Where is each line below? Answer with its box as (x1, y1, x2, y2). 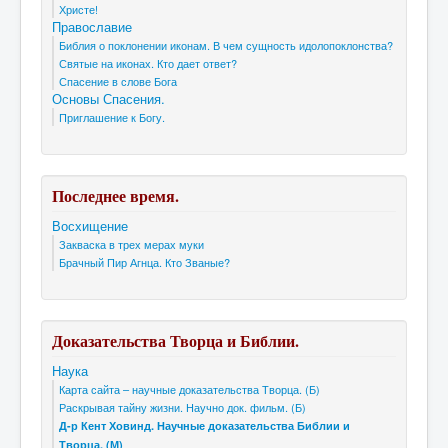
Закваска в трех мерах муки (59, 236, 204, 252)
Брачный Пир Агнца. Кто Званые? (59, 254, 230, 270)
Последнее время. (52, 184, 179, 207)
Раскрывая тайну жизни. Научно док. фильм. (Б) (59, 399, 306, 415)
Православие (52, 17, 132, 36)
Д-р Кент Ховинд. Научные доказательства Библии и (59, 418, 350, 433)
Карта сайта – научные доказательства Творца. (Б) (59, 381, 320, 397)
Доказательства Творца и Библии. (52, 329, 299, 352)
